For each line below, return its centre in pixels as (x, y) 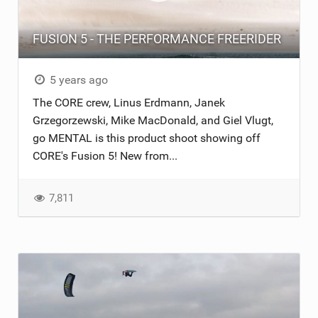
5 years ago (78, 80)
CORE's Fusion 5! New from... (105, 156)
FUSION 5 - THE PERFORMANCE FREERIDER (157, 39)
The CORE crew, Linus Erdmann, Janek (128, 103)
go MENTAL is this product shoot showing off (146, 138)
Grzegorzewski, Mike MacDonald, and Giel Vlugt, (153, 121)
